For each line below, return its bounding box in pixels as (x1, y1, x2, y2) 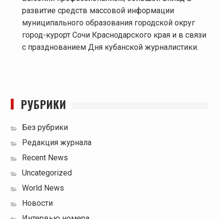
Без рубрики (22, 123, 68, 132)
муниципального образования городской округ (22, 18, 195, 28)
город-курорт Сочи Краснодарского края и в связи (22, 30, 206, 40)
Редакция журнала (22, 138, 91, 148)
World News (22, 183, 64, 193)
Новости (22, 198, 53, 208)
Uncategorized (22, 168, 72, 178)
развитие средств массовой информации (22, 6, 174, 16)
